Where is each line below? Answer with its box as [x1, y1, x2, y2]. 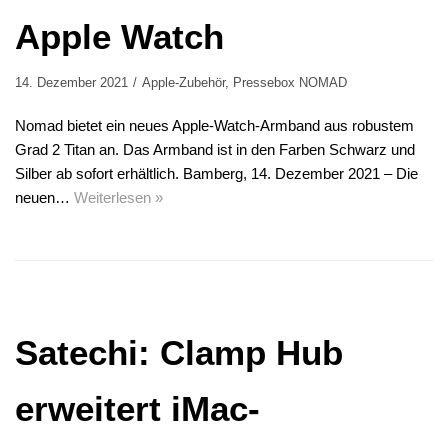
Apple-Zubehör [142, 75, 225, 91]
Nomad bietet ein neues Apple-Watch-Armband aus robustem [15, 117, 414, 135]
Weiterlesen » [74, 189, 163, 207]
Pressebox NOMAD [233, 75, 347, 91]
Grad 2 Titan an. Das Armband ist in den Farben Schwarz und [15, 141, 415, 159]
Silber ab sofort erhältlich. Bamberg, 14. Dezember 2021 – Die [15, 165, 418, 183]
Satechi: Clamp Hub [15, 333, 343, 373]
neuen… [15, 189, 74, 207]
